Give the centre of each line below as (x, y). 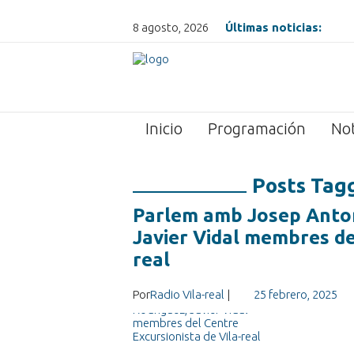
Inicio (164, 128)
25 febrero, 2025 (296, 294)
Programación (257, 128)
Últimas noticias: (273, 27)
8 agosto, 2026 (171, 27)
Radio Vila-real (187, 294)
